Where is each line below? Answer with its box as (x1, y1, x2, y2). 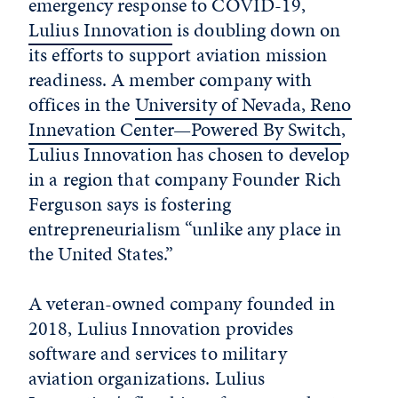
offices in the (28, 91, 135, 118)
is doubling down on (171, 16, 341, 44)
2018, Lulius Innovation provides (28, 314, 294, 342)
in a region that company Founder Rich (28, 165, 342, 193)
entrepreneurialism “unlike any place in (28, 215, 342, 243)
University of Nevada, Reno (134, 91, 352, 118)
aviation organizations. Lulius (28, 364, 266, 392)
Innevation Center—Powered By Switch (28, 115, 341, 143)
